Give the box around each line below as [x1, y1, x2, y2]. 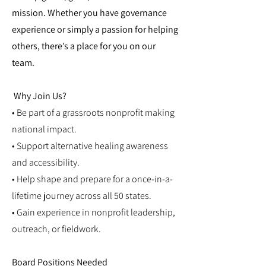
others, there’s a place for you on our [12, 40, 156, 53]
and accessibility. [12, 156, 80, 169]
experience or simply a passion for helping [12, 23, 178, 36]
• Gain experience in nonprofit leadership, [12, 206, 175, 219]
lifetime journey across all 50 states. [12, 189, 151, 202]
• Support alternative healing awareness [12, 140, 168, 153]
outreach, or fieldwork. [12, 223, 101, 236]
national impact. [12, 123, 77, 136]
